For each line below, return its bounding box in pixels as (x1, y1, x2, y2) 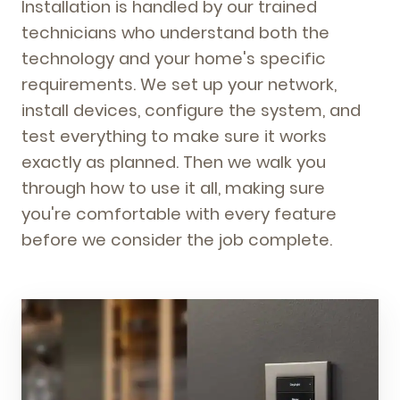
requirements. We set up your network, (21, 73, 337, 96)
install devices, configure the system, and (21, 99, 361, 121)
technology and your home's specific (21, 47, 326, 70)
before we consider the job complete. (21, 229, 332, 251)
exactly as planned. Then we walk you (21, 151, 326, 173)
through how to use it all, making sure (21, 177, 325, 199)
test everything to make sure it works (21, 125, 327, 147)
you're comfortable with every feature (21, 203, 337, 225)
